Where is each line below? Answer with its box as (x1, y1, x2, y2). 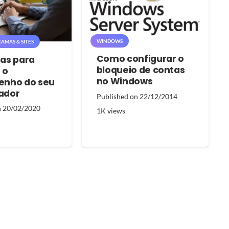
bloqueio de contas (96, 63, 185, 76)
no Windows (96, 75, 153, 87)
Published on (96, 91, 140, 101)
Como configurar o (96, 52, 184, 65)
